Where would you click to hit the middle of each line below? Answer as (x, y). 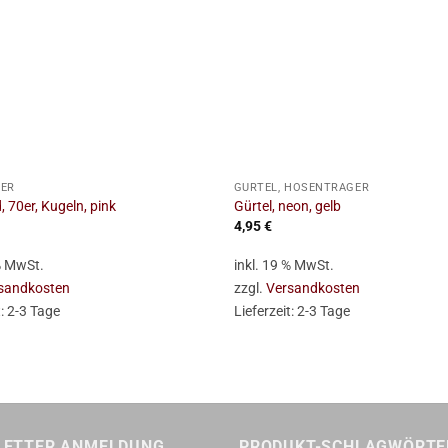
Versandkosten (312, 288)
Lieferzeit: (265, 311)
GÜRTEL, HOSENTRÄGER (301, 187)
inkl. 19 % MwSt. (283, 265)
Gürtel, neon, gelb (287, 207)
